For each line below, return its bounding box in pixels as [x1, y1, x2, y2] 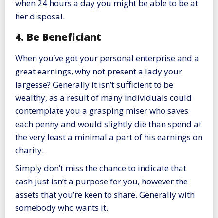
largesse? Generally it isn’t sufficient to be [15, 78, 173, 90]
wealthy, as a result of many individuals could [15, 91, 192, 103]
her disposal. [15, 10, 65, 22]
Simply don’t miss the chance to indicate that [15, 162, 186, 174]
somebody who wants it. [15, 201, 108, 213]
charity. [15, 144, 44, 156]
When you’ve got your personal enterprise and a [15, 52, 199, 64]
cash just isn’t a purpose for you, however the [15, 175, 188, 187]
